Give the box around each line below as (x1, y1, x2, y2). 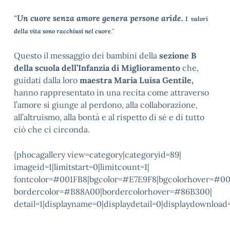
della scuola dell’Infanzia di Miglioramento (14, 63, 180, 73)
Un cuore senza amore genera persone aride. (17, 13, 185, 23)
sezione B (159, 50, 197, 61)
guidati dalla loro (14, 75, 80, 85)
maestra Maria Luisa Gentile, (80, 75, 194, 85)
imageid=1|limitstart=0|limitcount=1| (14, 162, 149, 172)
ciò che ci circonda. (14, 124, 90, 135)
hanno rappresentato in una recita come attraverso (14, 87, 209, 98)
